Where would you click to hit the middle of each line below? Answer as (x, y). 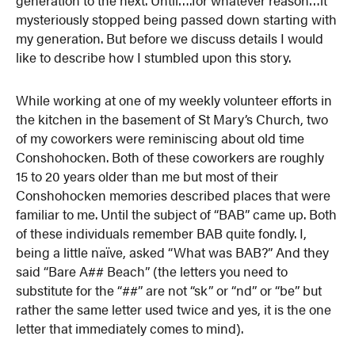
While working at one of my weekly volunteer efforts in (174, 99)
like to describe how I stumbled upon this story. (154, 57)
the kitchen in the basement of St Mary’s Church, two (172, 118)
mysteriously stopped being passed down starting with (177, 19)
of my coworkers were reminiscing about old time (160, 137)
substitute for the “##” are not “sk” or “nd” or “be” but (169, 290)
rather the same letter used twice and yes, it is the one (174, 309)
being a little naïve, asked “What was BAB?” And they (173, 252)
